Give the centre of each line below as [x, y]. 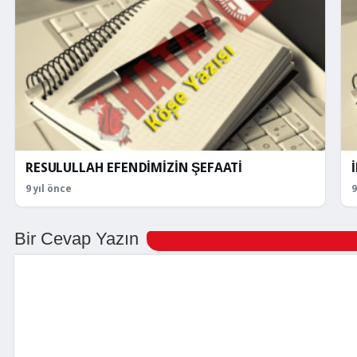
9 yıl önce [49, 189]
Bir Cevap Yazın [76, 239]
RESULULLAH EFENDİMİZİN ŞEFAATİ [134, 168]
